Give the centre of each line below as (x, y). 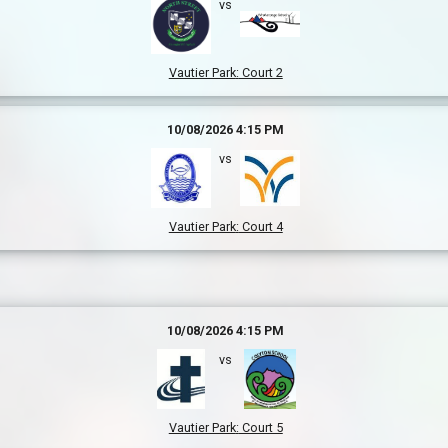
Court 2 (260, 72)
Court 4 (260, 226)
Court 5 (260, 427)
